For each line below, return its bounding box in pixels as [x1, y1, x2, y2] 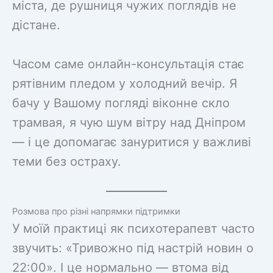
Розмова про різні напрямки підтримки [12, 205, 180, 217]
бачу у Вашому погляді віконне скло [12, 95, 230, 110]
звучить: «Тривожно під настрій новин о [12, 240, 253, 255]
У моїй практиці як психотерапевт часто [12, 221, 255, 236]
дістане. [12, 17, 60, 32]
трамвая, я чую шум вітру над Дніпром [12, 115, 246, 130]
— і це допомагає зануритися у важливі [12, 134, 251, 149]
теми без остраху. [12, 154, 121, 169]
